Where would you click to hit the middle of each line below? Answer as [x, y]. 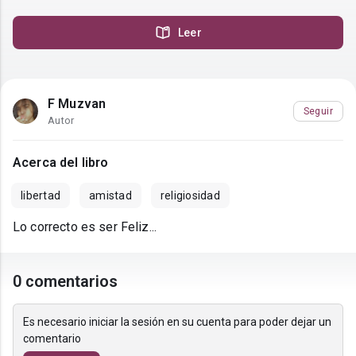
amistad [110, 196]
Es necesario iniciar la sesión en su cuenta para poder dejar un [177, 322]
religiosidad [190, 196]
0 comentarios [66, 282]
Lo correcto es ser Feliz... [85, 227]
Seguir [318, 111]
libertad [41, 196]
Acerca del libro [61, 163]
